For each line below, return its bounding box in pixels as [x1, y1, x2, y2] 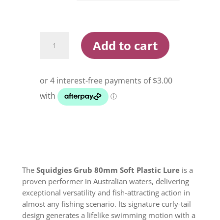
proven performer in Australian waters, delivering [22, 176, 189, 187]
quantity [39, 99, 71, 110]
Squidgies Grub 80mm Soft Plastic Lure [36, 165, 180, 175]
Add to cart [92, 37, 158, 54]
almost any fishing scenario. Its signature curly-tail [22, 199, 191, 209]
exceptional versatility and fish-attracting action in [22, 188, 190, 198]
